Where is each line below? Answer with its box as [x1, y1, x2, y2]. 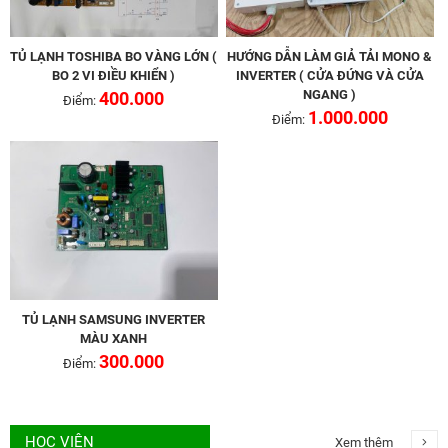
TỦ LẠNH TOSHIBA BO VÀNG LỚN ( [10, 48, 218, 64]
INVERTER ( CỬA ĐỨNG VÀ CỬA [235, 67, 424, 83]
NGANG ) [303, 86, 357, 102]
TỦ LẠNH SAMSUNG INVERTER [22, 311, 206, 327]
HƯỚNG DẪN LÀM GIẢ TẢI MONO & [227, 48, 433, 64]
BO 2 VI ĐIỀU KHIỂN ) [52, 67, 176, 83]
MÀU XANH [80, 330, 148, 346]
